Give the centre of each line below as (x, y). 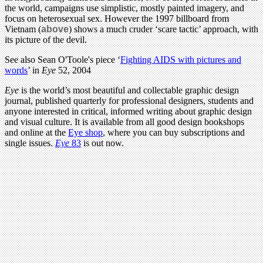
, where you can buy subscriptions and (174, 132)
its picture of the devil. (46, 39)
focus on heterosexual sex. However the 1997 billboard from (117, 18)
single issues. (29, 143)
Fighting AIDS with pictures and (181, 59)
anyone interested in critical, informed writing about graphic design (128, 111)
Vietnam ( (23, 29)
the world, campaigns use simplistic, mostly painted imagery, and (124, 8)
